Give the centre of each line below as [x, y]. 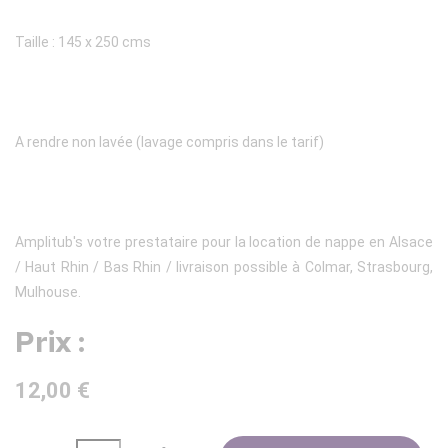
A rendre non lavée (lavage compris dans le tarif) [169, 142]
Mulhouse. [48, 292]
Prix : [50, 342]
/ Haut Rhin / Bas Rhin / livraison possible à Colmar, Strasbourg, [224, 267]
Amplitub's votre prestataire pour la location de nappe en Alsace [224, 242]
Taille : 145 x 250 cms [83, 42]
